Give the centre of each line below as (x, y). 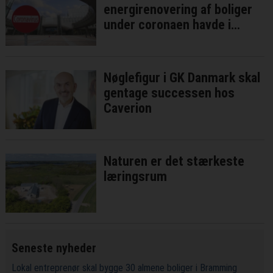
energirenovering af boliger (178, 10)
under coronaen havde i (168, 25)
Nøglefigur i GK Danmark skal (182, 78)
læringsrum (136, 177)
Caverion (128, 108)
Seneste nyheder (54, 248)
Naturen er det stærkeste (174, 161)
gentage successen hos (169, 93)
